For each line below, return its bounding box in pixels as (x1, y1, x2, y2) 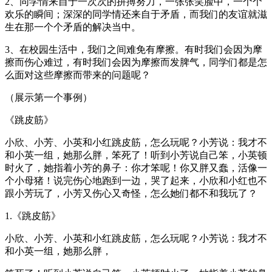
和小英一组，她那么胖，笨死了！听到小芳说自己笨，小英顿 (5, 149, 267, 160)
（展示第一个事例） (5, 92, 92, 103)
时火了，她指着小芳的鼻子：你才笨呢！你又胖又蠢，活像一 (5, 162, 267, 173)
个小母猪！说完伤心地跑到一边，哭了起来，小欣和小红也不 (5, 175, 267, 186)
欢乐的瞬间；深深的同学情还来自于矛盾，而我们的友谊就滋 (5, 8, 267, 19)
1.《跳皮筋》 (5, 210, 61, 221)
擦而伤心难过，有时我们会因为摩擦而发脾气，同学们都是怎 (5, 56, 267, 67)
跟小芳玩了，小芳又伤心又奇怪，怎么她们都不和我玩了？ (5, 188, 257, 199)
